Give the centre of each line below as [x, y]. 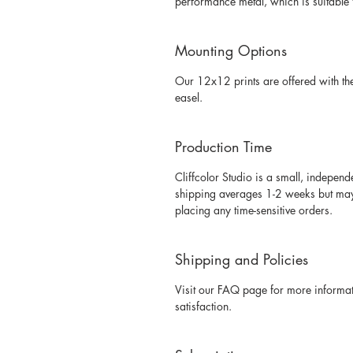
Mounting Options [231, 51]
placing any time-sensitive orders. [255, 210]
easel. [190, 98]
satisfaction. [205, 307]
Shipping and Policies [242, 260]
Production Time [223, 147]
